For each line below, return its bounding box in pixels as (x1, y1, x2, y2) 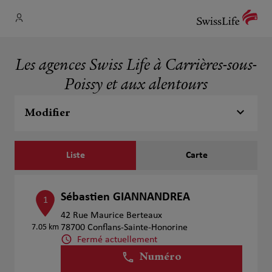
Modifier (24, 107, 70, 119)
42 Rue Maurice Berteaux (61, 211, 163, 220)
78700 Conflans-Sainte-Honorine (61, 223, 188, 233)
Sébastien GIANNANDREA (61, 191, 191, 203)
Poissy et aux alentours (64, 77, 208, 94)
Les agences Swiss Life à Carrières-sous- (15, 58, 257, 75)
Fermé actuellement (77, 234, 158, 245)
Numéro (140, 252, 182, 263)
